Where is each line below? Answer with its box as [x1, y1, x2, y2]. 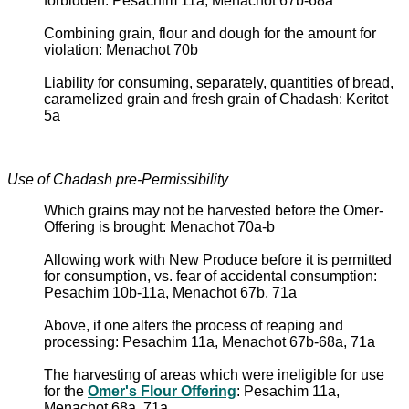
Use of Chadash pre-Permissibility [7, 171, 228, 187]
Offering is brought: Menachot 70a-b [44, 218, 275, 235]
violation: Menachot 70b [44, 41, 198, 58]
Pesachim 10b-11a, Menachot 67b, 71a [44, 284, 297, 300]
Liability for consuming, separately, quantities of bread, [44, 74, 393, 90]
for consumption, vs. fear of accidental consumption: [44, 267, 377, 284]
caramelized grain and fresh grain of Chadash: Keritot [44, 90, 388, 107]
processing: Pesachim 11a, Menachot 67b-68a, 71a [44, 333, 375, 350]
